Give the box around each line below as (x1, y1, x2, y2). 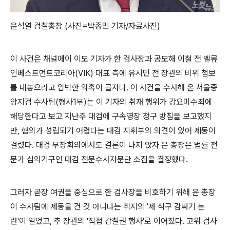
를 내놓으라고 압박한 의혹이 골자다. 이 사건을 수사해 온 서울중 (10, 82, 218, 92)
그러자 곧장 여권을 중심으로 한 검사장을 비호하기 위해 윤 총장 (10, 187, 216, 197)
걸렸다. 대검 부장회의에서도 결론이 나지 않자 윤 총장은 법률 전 (10, 140, 218, 150)
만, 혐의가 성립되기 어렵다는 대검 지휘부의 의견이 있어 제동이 (10, 125, 216, 136)
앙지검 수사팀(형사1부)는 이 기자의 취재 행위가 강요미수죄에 (10, 97, 212, 107)
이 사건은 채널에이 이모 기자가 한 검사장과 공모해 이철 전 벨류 (10, 53, 218, 64)
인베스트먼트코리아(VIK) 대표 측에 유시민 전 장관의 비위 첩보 (10, 68, 216, 78)
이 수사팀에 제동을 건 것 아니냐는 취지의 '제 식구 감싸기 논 (10, 201, 205, 212)
